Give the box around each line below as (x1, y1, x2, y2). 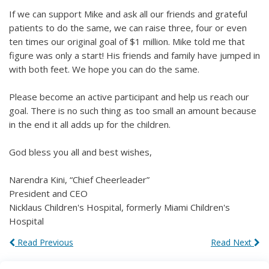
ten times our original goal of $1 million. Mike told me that (9, 35, 245, 48)
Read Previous (15, 237, 73, 249)
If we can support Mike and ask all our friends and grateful (9, 8, 247, 20)
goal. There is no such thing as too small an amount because (9, 104, 256, 117)
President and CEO (9, 187, 88, 200)
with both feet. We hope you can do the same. (9, 63, 199, 76)
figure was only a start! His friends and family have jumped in (9, 49, 260, 62)
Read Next (211, 237, 254, 249)
